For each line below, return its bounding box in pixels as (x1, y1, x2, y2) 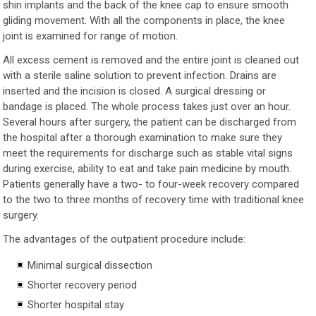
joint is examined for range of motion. (3, 29, 178, 42)
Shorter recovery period (28, 278, 138, 291)
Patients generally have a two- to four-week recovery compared (3, 177, 300, 190)
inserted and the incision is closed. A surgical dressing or (3, 84, 267, 97)
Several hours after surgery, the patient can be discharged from (3, 115, 297, 128)
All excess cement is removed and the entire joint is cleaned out (3, 53, 300, 66)
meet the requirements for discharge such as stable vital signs (3, 146, 293, 159)
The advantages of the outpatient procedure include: (3, 232, 246, 245)
